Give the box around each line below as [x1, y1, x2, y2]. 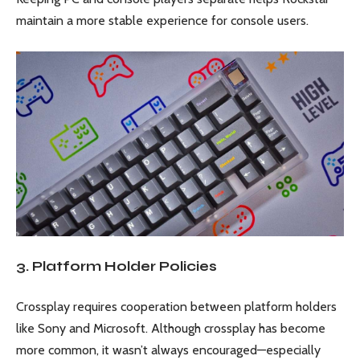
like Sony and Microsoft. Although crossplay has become [16, 321, 325, 337]
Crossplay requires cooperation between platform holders [16, 299, 337, 315]
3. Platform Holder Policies [16, 257, 217, 275]
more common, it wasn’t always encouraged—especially [16, 342, 321, 358]
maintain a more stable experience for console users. [16, 12, 309, 28]
